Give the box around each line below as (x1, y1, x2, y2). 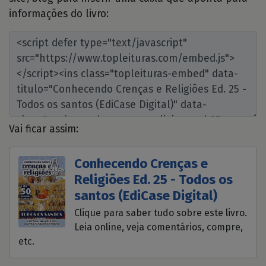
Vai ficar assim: (9, 122, 78, 135)
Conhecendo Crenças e (74, 155, 208, 172)
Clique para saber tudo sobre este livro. (74, 207, 248, 219)
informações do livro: (9, 7, 109, 20)
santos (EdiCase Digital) (74, 187, 218, 204)
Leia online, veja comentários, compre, (74, 221, 243, 233)
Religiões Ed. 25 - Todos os (74, 171, 233, 188)
